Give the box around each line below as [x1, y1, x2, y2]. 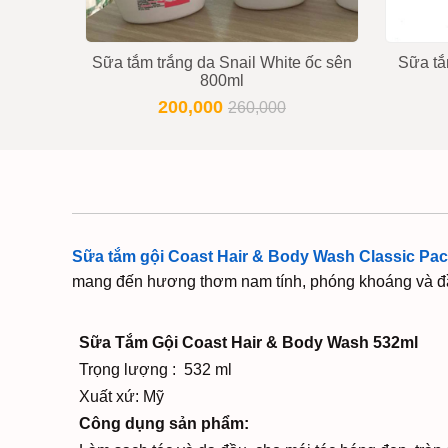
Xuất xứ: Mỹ [79, 388, 164, 405]
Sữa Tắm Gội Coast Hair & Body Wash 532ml [79, 334, 418, 351]
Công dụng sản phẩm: [79, 415, 249, 432]
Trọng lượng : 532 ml [79, 361, 232, 378]
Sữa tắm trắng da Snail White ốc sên [92, 54, 352, 71]
